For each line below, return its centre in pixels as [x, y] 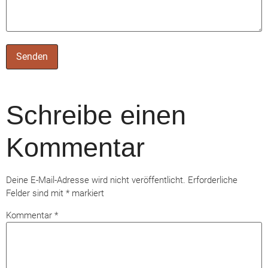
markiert [87, 194]
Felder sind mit [36, 194]
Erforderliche [213, 180]
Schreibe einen [96, 115]
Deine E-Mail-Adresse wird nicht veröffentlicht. [96, 180]
